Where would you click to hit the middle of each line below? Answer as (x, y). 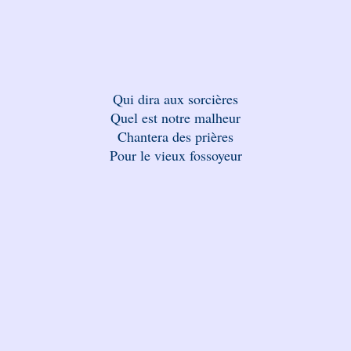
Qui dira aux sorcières (175, 99)
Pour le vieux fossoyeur (175, 155)
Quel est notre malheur (175, 118)
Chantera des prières (175, 136)
